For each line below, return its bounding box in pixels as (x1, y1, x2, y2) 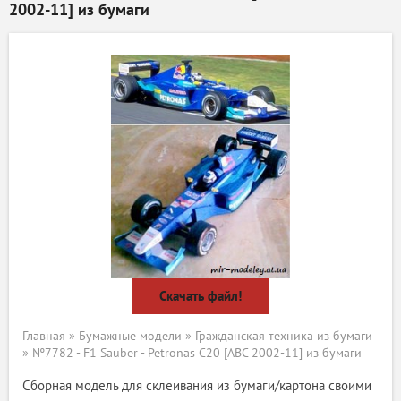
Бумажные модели (79, 328, 182, 344)
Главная (22, 328, 65, 344)
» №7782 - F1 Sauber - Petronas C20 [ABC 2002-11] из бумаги (22, 345, 362, 361)
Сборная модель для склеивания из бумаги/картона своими (22, 377, 371, 394)
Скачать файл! (159, 287, 242, 304)
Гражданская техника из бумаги (195, 328, 372, 344)
